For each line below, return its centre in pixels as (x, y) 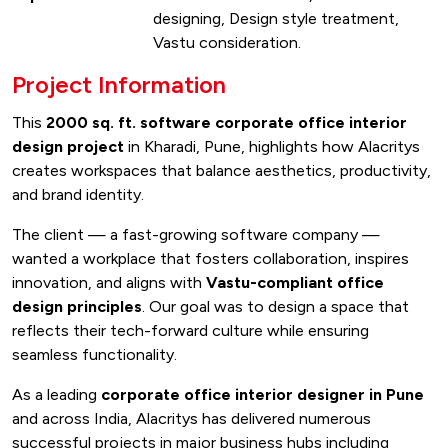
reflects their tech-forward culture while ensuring (190, 330)
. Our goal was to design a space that (275, 306)
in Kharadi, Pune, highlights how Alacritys (272, 146)
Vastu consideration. (227, 42)
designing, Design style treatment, (276, 18)
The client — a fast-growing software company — (196, 234)
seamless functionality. (94, 354)
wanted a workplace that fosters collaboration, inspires (210, 258)
